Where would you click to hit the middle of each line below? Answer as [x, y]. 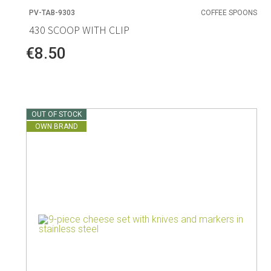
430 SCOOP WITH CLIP [79, 30]
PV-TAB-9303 [52, 12]
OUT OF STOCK [56, 114]
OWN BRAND [56, 126]
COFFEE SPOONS [229, 12]
